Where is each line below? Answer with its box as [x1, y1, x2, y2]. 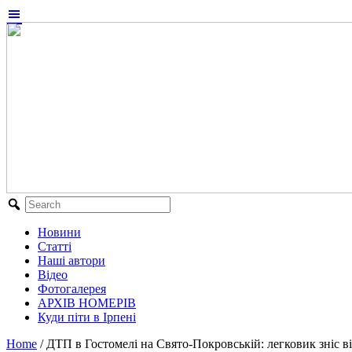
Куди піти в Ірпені [38, 310, 136, 324]
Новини [38, 225, 81, 239]
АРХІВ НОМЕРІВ [38, 296, 136, 310]
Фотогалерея [38, 282, 106, 295]
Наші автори [38, 254, 105, 267]
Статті [38, 240, 71, 253]
